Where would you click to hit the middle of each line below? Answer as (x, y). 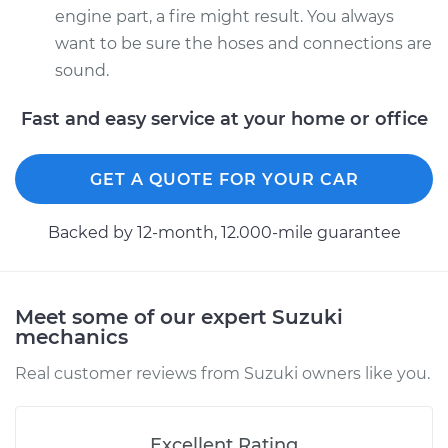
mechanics (71, 337)
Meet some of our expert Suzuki (179, 317)
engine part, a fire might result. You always (224, 16)
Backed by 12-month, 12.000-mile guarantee (224, 232)
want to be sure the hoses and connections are (243, 43)
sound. (82, 70)
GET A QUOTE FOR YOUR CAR (224, 179)
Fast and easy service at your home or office (224, 119)
